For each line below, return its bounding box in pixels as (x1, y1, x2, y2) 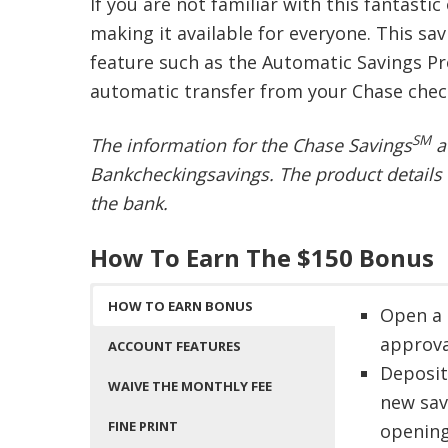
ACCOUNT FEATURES (107, 337, 241, 355)
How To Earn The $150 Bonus (89, 241, 434, 274)
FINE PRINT (107, 417, 178, 435)
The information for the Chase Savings (89, 133, 412, 157)
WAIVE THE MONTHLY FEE (107, 377, 272, 395)
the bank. (89, 191, 168, 215)
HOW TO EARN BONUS (107, 297, 253, 315)
